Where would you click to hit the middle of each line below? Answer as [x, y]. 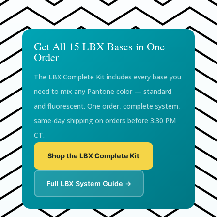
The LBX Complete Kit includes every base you [108, 77]
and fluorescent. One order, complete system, [107, 106]
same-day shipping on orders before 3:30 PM [105, 121]
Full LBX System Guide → [89, 183]
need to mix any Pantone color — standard [103, 92]
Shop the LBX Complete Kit [94, 156]
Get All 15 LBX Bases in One [100, 46]
